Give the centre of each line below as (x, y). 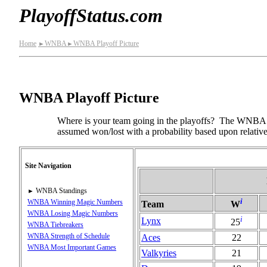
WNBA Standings (61, 190)
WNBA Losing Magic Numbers (73, 213)
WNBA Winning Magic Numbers (75, 202)
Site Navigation (48, 165)
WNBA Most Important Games (72, 247)
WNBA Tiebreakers (55, 224)
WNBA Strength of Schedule (69, 236)
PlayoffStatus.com (91, 15)
